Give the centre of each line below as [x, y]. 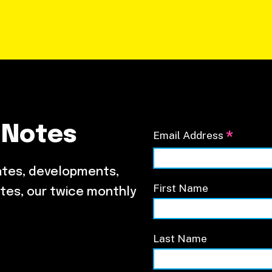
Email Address [189, 135]
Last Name [180, 238]
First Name [181, 188]
